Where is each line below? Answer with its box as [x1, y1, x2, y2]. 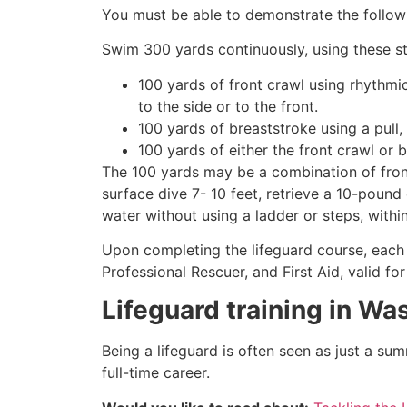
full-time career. [102, 363, 210, 382]
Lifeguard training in [102, 294, 358, 326]
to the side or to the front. [138, 96, 318, 115]
